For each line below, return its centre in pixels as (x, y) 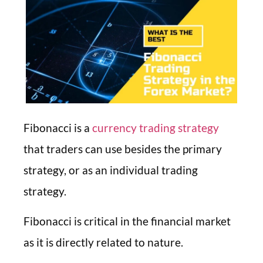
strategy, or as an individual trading (111, 170)
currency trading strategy (156, 128)
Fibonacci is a (58, 128)
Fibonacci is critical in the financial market (127, 221)
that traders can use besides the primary (123, 149)
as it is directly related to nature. (103, 242)
